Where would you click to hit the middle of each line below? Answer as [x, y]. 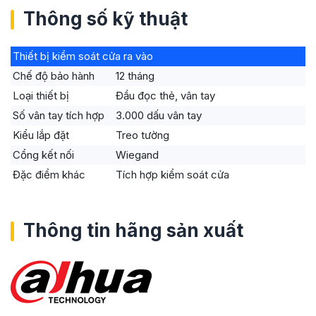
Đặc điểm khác [49, 174]
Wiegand [137, 154]
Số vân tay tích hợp [59, 115]
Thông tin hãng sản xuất [133, 230]
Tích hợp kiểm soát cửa [172, 174]
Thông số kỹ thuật [105, 18]
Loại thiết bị [41, 95]
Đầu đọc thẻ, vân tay [165, 95]
